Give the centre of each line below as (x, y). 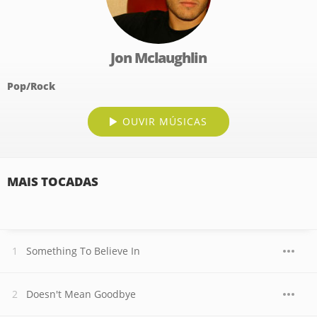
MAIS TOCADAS (53, 181)
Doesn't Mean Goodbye (81, 294)
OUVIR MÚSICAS (165, 121)
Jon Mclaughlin (158, 58)
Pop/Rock (31, 86)
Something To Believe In (83, 251)
